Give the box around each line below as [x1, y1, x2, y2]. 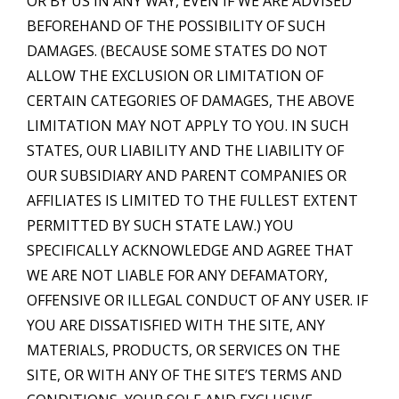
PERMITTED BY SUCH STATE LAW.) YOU [27, 215, 294, 235]
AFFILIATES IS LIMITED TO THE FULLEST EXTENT [27, 190, 358, 210]
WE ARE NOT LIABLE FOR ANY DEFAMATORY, [27, 265, 328, 285]
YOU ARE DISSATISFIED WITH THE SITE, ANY [27, 314, 325, 335]
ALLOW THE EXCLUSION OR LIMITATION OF [27, 65, 323, 85]
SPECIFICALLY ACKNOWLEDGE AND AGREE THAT [27, 240, 354, 260]
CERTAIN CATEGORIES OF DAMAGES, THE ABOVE [27, 90, 354, 110]
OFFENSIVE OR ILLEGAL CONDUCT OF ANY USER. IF [27, 289, 368, 310]
